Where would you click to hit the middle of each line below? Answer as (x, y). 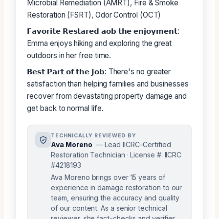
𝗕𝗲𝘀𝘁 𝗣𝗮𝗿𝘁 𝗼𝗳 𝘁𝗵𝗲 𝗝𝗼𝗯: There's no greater (99, 72)
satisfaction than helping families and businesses (108, 84)
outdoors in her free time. (69, 56)
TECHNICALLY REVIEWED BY (94, 136)
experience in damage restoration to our (117, 188)
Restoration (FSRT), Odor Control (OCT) (94, 15)
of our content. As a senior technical (109, 208)
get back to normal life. (65, 109)
